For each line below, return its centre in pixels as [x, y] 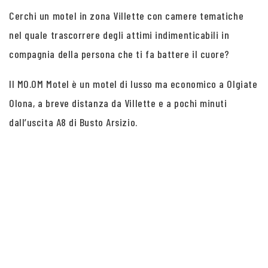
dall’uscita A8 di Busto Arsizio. [73, 122]
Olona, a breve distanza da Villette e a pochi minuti [118, 103]
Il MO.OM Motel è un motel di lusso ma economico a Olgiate [133, 84]
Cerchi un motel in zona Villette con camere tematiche [127, 16]
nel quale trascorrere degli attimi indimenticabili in [119, 35]
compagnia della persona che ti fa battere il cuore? [120, 54]
